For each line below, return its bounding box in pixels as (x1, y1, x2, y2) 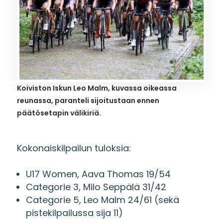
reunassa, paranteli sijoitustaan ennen (16, 95, 159, 106)
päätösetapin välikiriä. (16, 108, 101, 118)
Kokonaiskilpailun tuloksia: (16, 141, 131, 154)
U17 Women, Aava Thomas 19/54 (25, 167, 171, 180)
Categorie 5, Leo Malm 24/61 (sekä (25, 193, 179, 206)
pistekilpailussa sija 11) (25, 206, 123, 219)
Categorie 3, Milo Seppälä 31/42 (25, 180, 166, 193)
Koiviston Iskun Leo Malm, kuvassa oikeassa (16, 83, 177, 93)
